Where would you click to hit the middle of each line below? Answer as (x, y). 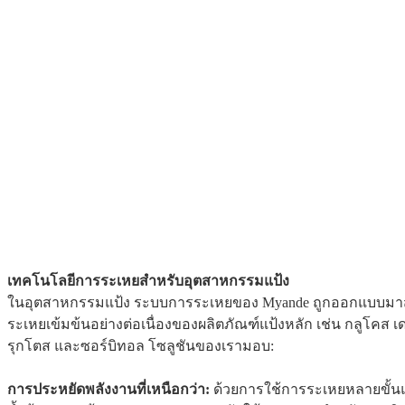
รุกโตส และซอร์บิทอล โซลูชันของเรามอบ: (141, 346)
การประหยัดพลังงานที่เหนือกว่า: (110, 390)
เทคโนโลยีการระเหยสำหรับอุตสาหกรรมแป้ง (148, 281)
